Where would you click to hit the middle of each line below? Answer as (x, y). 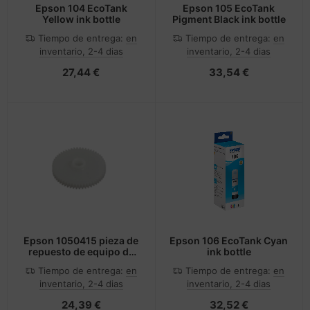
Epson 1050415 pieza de (81, 240)
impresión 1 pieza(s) (81, 262)
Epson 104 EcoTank (81, 8)
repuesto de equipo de (81, 251)
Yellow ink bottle (81, 19)
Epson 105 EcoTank (229, 8)
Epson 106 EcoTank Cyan (229, 240)
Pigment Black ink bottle (229, 19)
